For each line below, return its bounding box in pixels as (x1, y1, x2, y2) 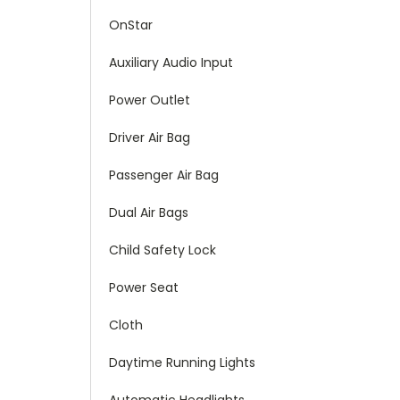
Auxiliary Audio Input (109, 53, 233, 71)
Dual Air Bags (109, 203, 188, 221)
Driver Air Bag (109, 128, 190, 146)
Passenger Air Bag (109, 165, 219, 184)
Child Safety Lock (109, 240, 216, 259)
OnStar (109, 15, 153, 34)
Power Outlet (109, 90, 190, 109)
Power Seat (109, 278, 179, 296)
